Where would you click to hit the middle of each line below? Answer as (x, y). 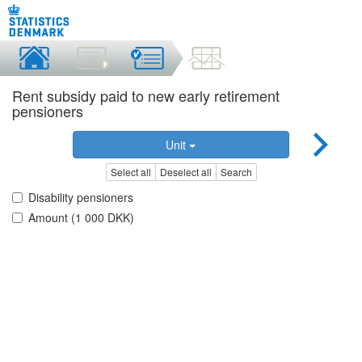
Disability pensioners (81, 198)
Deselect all (185, 172)
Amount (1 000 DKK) (81, 218)
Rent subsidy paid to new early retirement (146, 95)
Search (236, 172)
